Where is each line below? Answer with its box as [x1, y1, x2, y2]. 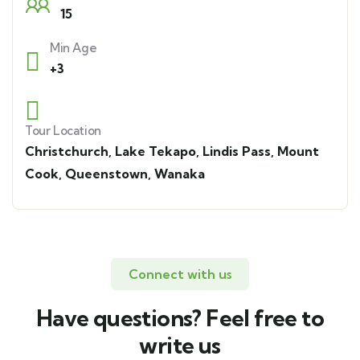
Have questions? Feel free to [35, 304, 325, 333]
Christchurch [25, 143, 108, 160]
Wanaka [154, 166, 205, 182]
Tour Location [25, 123, 101, 139]
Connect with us [129, 266, 231, 283]
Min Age [50, 40, 97, 56]
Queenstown [65, 166, 148, 182]
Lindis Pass [202, 143, 271, 160]
